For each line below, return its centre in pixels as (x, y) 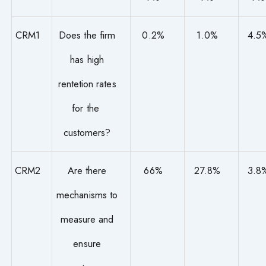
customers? (87, 133)
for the (87, 108)
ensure (87, 244)
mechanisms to (87, 195)
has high (87, 60)
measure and (87, 219)
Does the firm (87, 35)
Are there (87, 171)
